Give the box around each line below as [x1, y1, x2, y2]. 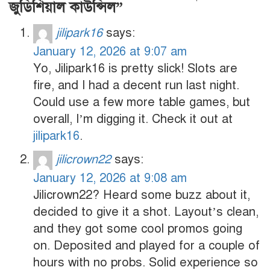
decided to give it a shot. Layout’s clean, [33, 204, 259, 220]
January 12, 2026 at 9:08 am [33, 171, 187, 186]
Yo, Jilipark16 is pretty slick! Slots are [33, 61, 237, 77]
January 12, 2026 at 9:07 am [33, 44, 187, 60]
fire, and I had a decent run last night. [33, 78, 239, 93]
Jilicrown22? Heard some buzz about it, [33, 187, 250, 203]
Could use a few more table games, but [33, 95, 250, 110]
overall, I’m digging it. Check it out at [33, 111, 233, 127]
